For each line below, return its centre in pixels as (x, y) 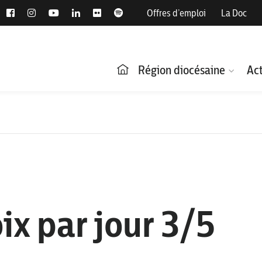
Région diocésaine (182, 70)
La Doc (234, 13)
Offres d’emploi (176, 13)
